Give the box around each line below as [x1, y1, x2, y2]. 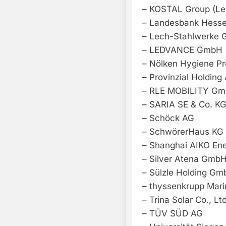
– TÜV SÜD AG [142, 208, 203, 219]
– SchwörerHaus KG [142, 127, 223, 137]
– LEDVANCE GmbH [142, 45, 222, 55]
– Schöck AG [142, 113, 194, 124]
